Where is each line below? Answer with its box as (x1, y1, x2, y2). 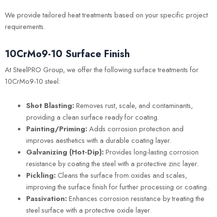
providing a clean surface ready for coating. (26, 111, 159, 122)
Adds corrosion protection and (87, 123, 184, 134)
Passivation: (26, 193, 67, 203)
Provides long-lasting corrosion (103, 146, 199, 157)
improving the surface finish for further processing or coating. (26, 181, 209, 192)
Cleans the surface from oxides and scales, (55, 170, 187, 180)
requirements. (5, 21, 46, 31)
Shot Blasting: (26, 100, 74, 110)
